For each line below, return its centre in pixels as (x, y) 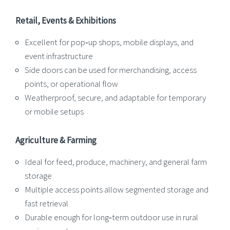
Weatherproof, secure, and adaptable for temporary (115, 98)
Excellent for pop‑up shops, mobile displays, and (109, 42)
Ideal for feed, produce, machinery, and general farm (116, 162)
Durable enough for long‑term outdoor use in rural (111, 217)
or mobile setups (54, 112)
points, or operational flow (71, 84)
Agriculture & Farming (56, 140)
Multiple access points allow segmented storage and (117, 190)
